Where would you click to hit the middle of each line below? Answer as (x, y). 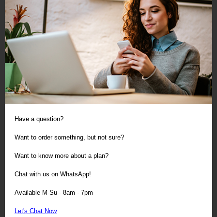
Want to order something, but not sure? (69, 137)
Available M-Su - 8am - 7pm (54, 193)
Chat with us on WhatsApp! (53, 174)
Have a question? (39, 119)
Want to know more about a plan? (62, 156)
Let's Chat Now (36, 211)
